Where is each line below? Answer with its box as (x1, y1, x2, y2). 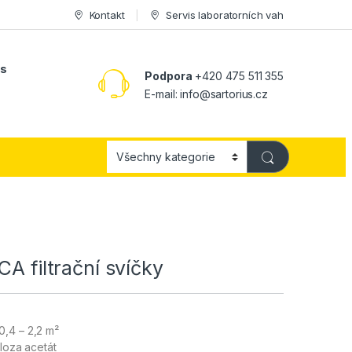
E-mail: (145, 86, 181, 101)
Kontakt (89, 8, 125, 21)
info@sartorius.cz (180, 86, 268, 101)
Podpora (145, 68, 192, 82)
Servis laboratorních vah (166, 8, 284, 21)
